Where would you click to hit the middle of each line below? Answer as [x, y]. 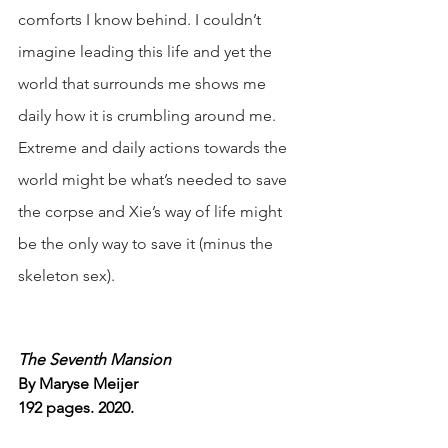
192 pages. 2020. [76, 407]
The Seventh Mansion [94, 359]
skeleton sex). [68, 275]
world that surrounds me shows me [144, 83]
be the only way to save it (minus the [147, 243]
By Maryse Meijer [78, 383]
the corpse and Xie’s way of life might [152, 211]
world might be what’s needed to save [154, 179]
